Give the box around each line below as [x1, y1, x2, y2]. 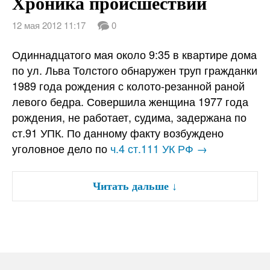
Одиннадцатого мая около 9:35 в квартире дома [12, 46, 257, 63]
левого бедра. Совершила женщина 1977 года [12, 93, 248, 110]
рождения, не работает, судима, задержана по [12, 109, 246, 125]
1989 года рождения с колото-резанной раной [12, 78, 245, 94]
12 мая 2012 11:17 [12, 19, 86, 32]
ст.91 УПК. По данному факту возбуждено [12, 125, 224, 141]
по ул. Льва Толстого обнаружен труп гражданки [12, 62, 257, 78]
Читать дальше [93, 178, 169, 194]
